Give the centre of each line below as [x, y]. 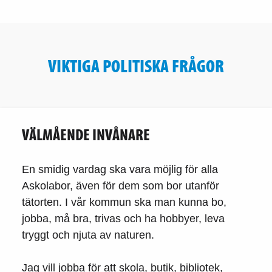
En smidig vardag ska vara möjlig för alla [120, 169]
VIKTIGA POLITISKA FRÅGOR [136, 65]
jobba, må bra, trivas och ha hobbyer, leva [123, 218]
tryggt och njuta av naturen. [88, 235]
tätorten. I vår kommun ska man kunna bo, [124, 202]
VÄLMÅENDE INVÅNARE [86, 134]
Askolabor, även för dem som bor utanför [121, 185]
